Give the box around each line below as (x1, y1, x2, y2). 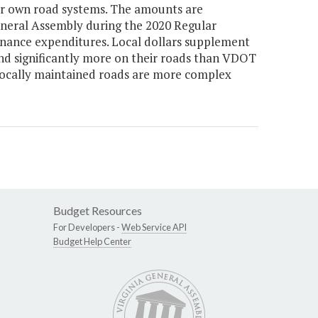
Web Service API (121, 221, 187, 234)
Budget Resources (53, 204, 142, 218)
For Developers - (53, 221, 121, 234)
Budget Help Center (53, 236, 131, 248)
